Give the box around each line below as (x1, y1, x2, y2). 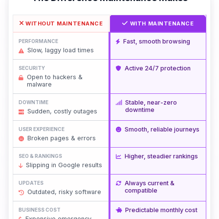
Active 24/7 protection (124, 64, 191, 72)
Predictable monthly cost (125, 206, 197, 214)
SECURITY (18, 65, 45, 71)
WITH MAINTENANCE (130, 20, 194, 27)
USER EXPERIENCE (18, 126, 65, 132)
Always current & (124, 179, 175, 187)
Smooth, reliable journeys (124, 125, 199, 133)
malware (26, 81, 52, 88)
